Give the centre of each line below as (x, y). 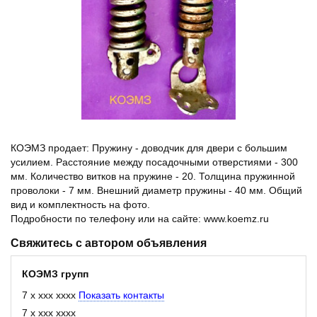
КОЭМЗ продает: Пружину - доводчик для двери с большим (149, 148)
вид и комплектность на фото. (80, 204)
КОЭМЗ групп (55, 273)
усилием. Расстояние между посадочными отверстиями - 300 (154, 162)
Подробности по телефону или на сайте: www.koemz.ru (140, 218)
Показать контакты (121, 295)
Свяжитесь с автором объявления (109, 243)
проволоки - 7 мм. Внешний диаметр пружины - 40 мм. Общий (156, 190)
